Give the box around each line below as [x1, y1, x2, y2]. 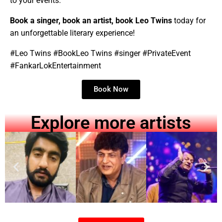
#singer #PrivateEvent [112, 49, 191, 58]
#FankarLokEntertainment [10, 61, 101, 71]
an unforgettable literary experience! [10, 28, 135, 38]
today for [174, 16, 206, 26]
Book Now [94, 85, 128, 94]
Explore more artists [31, 112, 191, 134]
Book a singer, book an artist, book [10, 16, 135, 26]
